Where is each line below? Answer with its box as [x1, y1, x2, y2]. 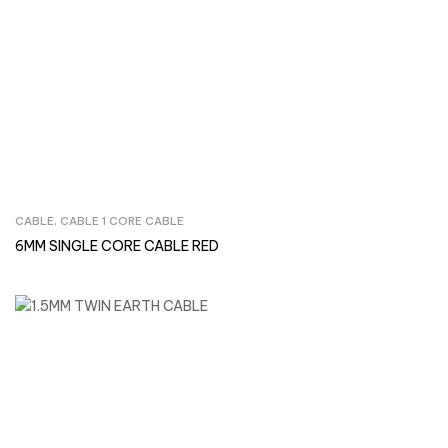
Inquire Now [190, 214, 279, 233]
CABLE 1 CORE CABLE [60, 214, 184, 229]
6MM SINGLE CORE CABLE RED [15, 237, 219, 256]
